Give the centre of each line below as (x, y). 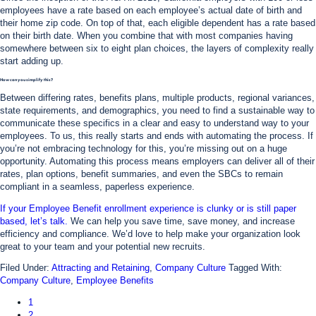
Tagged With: (255, 268)
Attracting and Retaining (101, 268)
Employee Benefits (115, 281)
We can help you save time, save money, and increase (181, 221)
